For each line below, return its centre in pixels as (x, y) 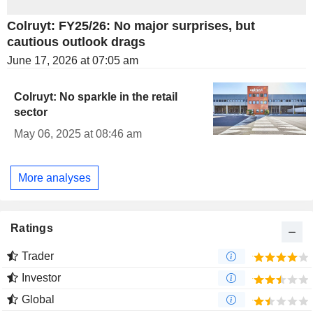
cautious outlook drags (76, 42)
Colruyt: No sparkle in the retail (96, 97)
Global (38, 300)
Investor (41, 278)
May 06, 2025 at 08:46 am (78, 134)
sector (31, 112)
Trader (38, 256)
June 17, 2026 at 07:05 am (73, 61)
